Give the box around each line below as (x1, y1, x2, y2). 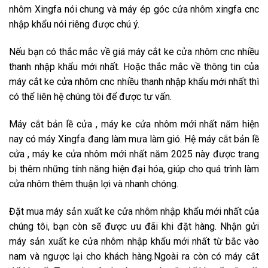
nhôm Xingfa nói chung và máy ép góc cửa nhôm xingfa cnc (9, 4, 259, 16)
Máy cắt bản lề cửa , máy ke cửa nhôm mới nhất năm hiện (9, 118, 259, 130)
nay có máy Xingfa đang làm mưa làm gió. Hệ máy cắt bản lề (9, 133, 259, 145)
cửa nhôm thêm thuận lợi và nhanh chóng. (9, 178, 178, 190)
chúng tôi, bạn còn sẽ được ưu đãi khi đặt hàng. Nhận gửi (9, 220, 259, 232)
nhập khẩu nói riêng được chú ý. (9, 19, 139, 31)
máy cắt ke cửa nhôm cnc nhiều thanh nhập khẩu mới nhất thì (9, 76, 259, 88)
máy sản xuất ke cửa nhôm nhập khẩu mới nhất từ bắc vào (9, 235, 259, 247)
